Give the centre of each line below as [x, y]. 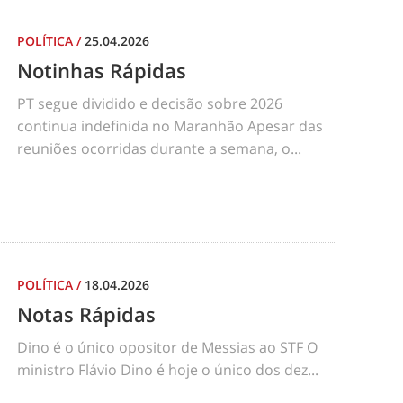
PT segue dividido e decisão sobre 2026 [150, 103]
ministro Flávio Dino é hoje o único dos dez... [168, 369]
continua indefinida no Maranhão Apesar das [170, 125]
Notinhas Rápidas [102, 70]
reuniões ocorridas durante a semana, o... [159, 148]
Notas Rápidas [86, 313]
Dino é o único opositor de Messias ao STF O [167, 347]
